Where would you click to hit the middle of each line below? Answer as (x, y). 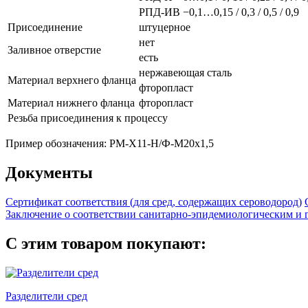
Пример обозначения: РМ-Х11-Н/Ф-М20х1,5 (110, 144)
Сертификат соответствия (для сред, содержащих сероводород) (154, 201)
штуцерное (165, 27)
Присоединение (45, 27)
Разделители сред (46, 296)
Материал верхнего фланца (72, 80)
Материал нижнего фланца (71, 103)
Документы (49, 173)
